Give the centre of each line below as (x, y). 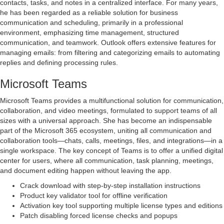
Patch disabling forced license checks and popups (99, 216)
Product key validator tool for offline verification (94, 196)
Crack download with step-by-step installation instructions (110, 186)
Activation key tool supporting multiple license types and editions (121, 206)
